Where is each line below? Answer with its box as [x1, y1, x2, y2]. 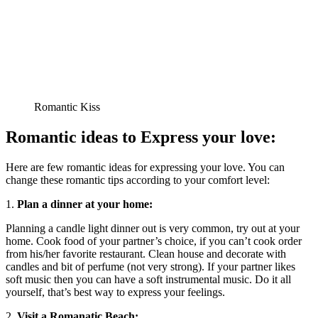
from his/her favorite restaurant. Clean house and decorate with [6, 247, 286, 260]
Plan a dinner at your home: [17, 197, 153, 210]
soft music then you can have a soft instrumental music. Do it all [6, 273, 291, 285]
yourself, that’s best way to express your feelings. [6, 285, 225, 298]
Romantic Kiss [34, 100, 100, 113]
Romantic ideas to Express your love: [6, 127, 276, 146]
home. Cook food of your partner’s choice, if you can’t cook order [6, 234, 302, 247]
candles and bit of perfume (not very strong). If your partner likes [6, 260, 295, 273]
